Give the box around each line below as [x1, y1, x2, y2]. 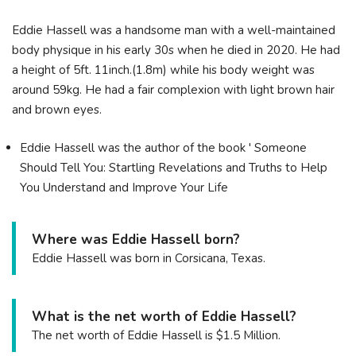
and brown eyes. [12, 102, 102, 118]
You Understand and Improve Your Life [20, 179, 228, 195]
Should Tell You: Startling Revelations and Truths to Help [20, 159, 327, 176]
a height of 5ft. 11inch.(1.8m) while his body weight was [12, 62, 315, 79]
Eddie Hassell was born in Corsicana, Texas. [32, 250, 265, 266]
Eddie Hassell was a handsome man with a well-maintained [12, 22, 335, 39]
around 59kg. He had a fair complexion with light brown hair [12, 82, 335, 99]
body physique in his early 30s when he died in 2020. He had [12, 42, 340, 59]
